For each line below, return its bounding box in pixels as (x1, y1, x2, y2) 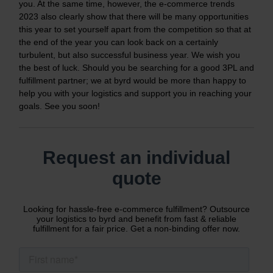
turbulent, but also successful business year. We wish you (19, 50, 240, 60)
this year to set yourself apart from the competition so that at (19, 24, 251, 35)
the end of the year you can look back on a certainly (19, 37, 218, 48)
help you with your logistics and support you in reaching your (19, 88, 252, 99)
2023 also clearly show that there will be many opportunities (19, 12, 249, 22)
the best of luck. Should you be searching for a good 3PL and (19, 63, 254, 73)
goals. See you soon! (19, 101, 100, 112)
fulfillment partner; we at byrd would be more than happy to (19, 76, 246, 86)
